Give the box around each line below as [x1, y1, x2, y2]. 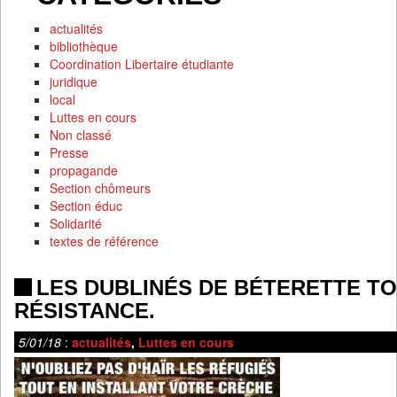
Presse [50, 144, 89, 161]
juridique [50, 73, 97, 90]
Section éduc [50, 197, 122, 214]
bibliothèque [50, 37, 118, 55]
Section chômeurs [50, 179, 151, 197]
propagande [50, 161, 118, 179]
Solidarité [50, 214, 102, 232]
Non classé [50, 126, 112, 144]
